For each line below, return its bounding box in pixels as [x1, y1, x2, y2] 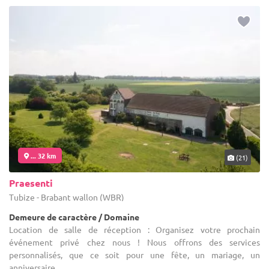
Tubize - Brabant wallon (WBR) [9, 192, 124, 203]
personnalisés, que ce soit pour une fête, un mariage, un [9, 249, 260, 261]
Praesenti [9, 177, 53, 190]
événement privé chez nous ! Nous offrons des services [9, 237, 260, 248]
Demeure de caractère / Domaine [9, 211, 139, 223]
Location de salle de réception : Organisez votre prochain [9, 224, 260, 235]
